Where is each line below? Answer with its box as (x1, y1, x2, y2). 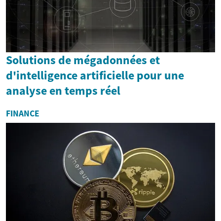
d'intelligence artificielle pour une (6, 67, 184, 83)
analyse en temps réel (6, 82, 120, 98)
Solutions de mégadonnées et (6, 52, 160, 68)
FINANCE (6, 108, 39, 119)
